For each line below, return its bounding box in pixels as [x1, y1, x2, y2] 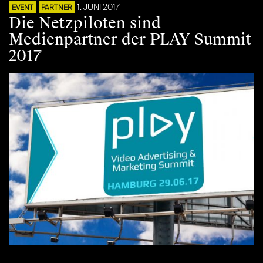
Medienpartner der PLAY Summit [9, 29, 251, 50]
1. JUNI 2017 [77, 4, 120, 12]
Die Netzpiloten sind [9, 13, 161, 33]
